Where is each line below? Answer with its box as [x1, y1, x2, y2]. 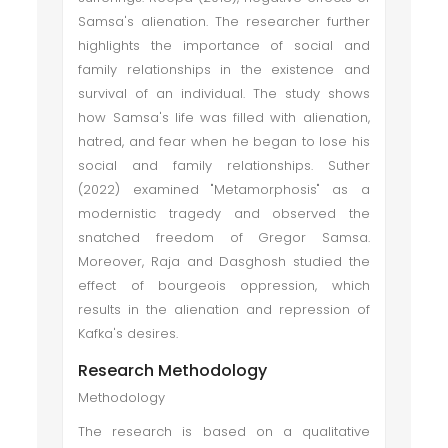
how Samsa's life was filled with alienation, [78, 108, 370, 127]
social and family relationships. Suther [78, 156, 370, 175]
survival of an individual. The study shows [78, 84, 370, 103]
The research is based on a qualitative [78, 422, 370, 441]
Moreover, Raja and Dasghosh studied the [78, 252, 370, 271]
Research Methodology [78, 359, 268, 382]
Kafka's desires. [78, 324, 179, 343]
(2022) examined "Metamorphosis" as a [78, 180, 370, 199]
